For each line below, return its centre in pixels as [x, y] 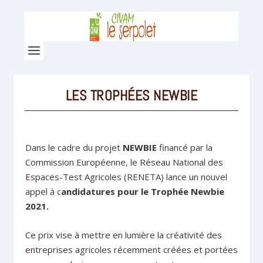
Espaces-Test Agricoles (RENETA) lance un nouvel [126, 177]
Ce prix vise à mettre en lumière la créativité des [123, 235]
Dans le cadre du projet [74, 147]
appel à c [43, 191]
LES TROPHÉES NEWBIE [131, 95]
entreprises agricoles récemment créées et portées [131, 249]
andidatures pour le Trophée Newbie [142, 191]
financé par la [184, 147]
